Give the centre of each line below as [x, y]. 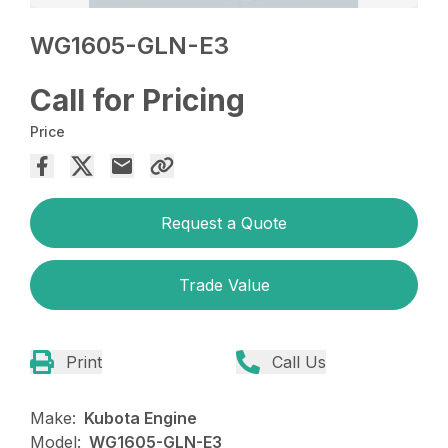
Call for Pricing [138, 100]
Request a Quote [224, 223]
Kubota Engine [141, 418]
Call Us [299, 362]
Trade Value [224, 285]
